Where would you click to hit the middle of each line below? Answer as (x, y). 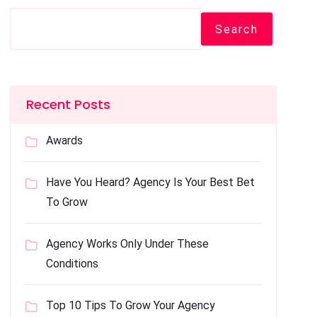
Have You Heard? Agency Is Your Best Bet (151, 182)
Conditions (73, 264)
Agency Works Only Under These (128, 244)
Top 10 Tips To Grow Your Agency (131, 305)
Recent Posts (69, 104)
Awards (65, 140)
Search (236, 29)
